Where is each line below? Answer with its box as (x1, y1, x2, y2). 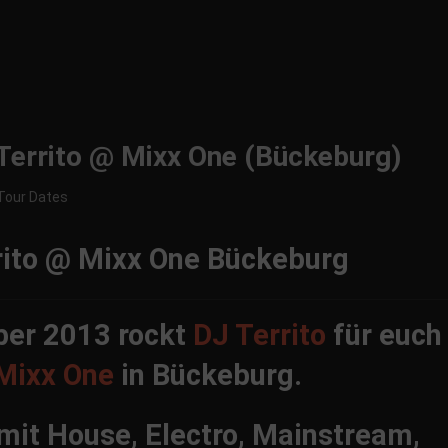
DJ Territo (192, 318, 326, 352)
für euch (325, 318, 442, 352)
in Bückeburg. (113, 358, 302, 392)
